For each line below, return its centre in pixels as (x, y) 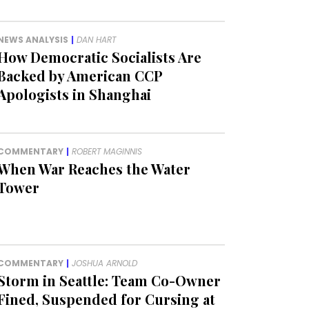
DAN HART (97, 40)
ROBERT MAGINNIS (107, 152)
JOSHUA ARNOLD (105, 263)
